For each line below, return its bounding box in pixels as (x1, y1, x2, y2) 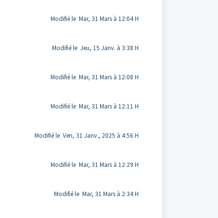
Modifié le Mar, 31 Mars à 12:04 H (50, 15, 139, 23)
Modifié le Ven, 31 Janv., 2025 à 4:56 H (34, 131, 139, 140)
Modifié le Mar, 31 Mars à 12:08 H (50, 73, 139, 81)
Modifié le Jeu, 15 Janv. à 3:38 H (52, 44, 139, 52)
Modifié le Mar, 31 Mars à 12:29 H (50, 161, 139, 169)
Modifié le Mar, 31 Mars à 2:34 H (54, 190, 139, 198)
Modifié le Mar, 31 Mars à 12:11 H (50, 102, 139, 110)
